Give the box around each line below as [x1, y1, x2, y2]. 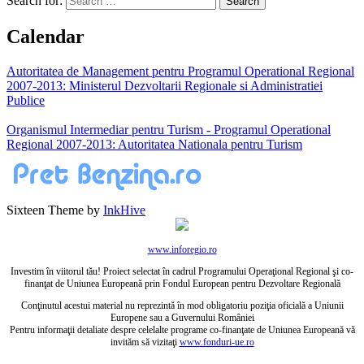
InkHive [103, 203, 145, 218]
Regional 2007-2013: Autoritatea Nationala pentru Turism [6, 137, 302, 152]
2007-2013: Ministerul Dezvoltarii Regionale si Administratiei [6, 79, 323, 93]
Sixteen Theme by [6, 203, 103, 218]
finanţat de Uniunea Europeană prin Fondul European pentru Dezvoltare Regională [24, 278, 340, 290]
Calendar [6, 26, 84, 48]
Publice [6, 93, 45, 108]
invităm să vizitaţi [110, 336, 180, 349]
